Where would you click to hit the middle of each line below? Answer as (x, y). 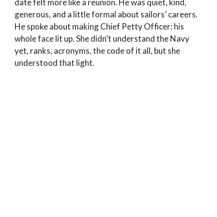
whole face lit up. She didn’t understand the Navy (102, 39)
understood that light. (54, 63)
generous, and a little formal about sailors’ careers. (106, 15)
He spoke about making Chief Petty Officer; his (99, 27)
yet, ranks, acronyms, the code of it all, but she (97, 51)
